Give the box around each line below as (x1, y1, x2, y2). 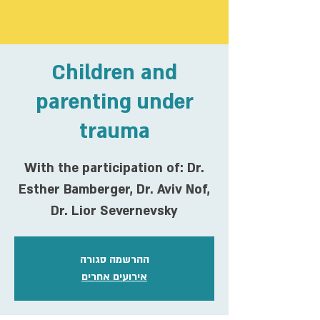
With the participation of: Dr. (24, 160, 204, 177)
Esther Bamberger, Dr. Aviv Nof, (19, 181, 210, 199)
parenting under (35, 89, 194, 116)
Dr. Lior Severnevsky (51, 203, 178, 220)
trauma (79, 118, 150, 146)
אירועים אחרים (81, 270, 147, 284)
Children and (51, 59, 177, 87)
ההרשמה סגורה (79, 253, 149, 267)
